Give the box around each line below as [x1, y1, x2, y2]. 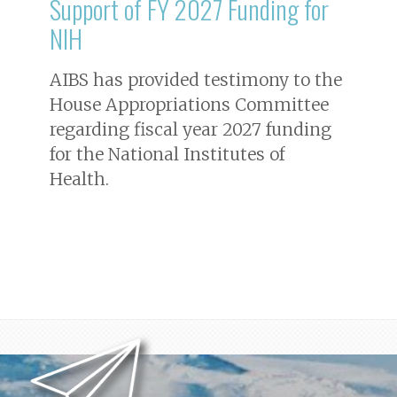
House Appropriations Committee [50, 93, 329, 115]
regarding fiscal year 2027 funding [50, 118, 331, 140]
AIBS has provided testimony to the [50, 68, 342, 90]
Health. [50, 167, 109, 190]
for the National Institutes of [50, 143, 284, 165]
